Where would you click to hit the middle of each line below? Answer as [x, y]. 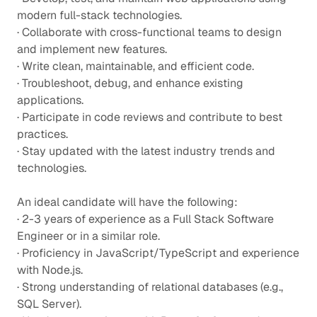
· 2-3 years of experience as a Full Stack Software [145, 219]
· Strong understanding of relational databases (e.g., [150, 287]
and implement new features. [92, 49]
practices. [42, 134]
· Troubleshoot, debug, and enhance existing [130, 83]
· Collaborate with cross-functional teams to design [149, 32]
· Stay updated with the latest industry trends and [146, 151]
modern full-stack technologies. [99, 15]
